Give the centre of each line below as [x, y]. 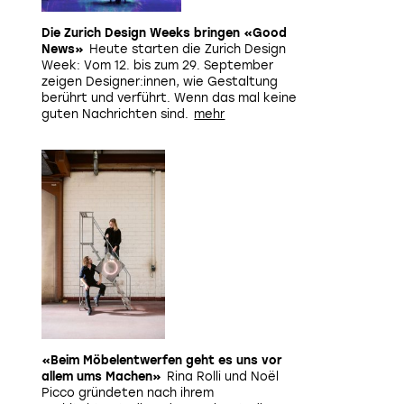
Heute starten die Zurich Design [188, 49]
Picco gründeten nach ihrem [128, 393]
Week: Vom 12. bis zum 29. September [157, 65]
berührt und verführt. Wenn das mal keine [169, 98]
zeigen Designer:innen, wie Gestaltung [160, 82]
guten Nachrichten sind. [115, 114]
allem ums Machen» [101, 376]
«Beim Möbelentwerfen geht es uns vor [162, 360]
